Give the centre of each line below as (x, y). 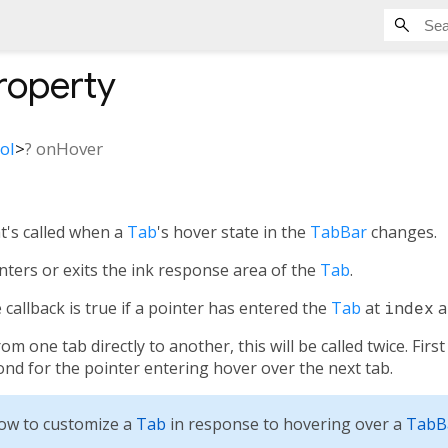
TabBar (338, 231)
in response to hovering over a (286, 423)
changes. (402, 231)
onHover (69, 148)
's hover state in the (233, 231)
